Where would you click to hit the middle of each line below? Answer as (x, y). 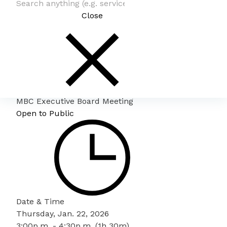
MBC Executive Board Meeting (75, 101)
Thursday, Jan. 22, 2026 (63, 214)
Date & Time (40, 201)
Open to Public (45, 113)
